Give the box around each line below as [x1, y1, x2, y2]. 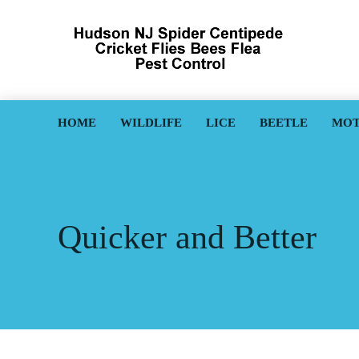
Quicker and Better [58, 219, 317, 256]
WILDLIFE [120, 116, 182, 129]
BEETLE [260, 116, 308, 129]
